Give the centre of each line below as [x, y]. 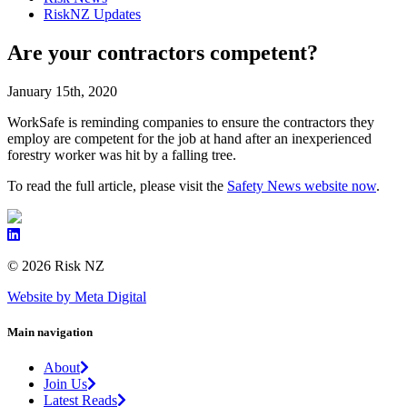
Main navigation [50, 333]
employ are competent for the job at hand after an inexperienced [189, 139]
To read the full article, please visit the [117, 186]
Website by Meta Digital [77, 297]
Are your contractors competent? [163, 53]
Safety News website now [302, 186]
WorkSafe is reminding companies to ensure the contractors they [191, 123]
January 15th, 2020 [62, 92]
